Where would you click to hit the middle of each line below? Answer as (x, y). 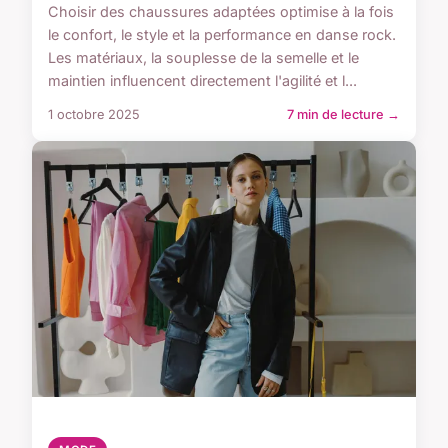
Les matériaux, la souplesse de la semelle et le (203, 57)
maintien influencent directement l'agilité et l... (202, 80)
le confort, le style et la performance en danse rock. (222, 34)
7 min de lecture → (343, 114)
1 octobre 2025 (94, 114)
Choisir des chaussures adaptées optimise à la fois (221, 11)
